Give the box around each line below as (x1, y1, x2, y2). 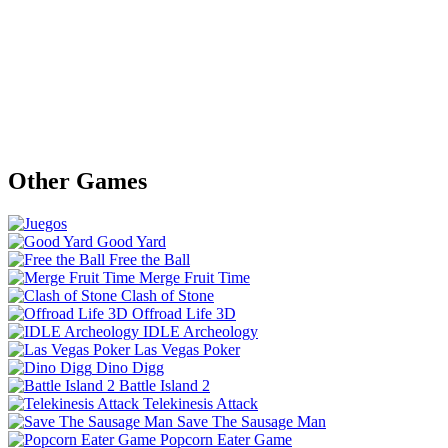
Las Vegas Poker (134, 340, 240, 358)
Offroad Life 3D (132, 304, 236, 322)
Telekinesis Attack (143, 394, 258, 412)
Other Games (8, 167, 147, 194)
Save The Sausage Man (177, 412, 326, 430)
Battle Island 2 (119, 376, 210, 394)
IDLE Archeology (143, 322, 258, 340)
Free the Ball (109, 250, 190, 268)
